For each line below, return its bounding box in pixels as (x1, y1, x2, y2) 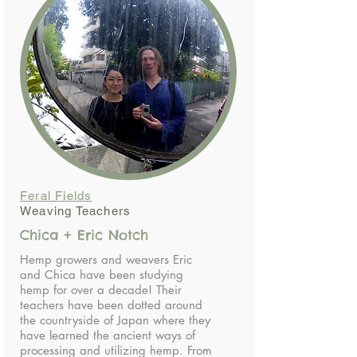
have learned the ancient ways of (20, 328, 195, 343)
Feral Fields (20, 189, 92, 202)
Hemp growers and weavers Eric (20, 252, 192, 267)
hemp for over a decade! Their (20, 282, 182, 297)
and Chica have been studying (20, 267, 183, 282)
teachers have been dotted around (20, 297, 202, 312)
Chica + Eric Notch (20, 226, 148, 244)
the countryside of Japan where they (20, 312, 210, 328)
